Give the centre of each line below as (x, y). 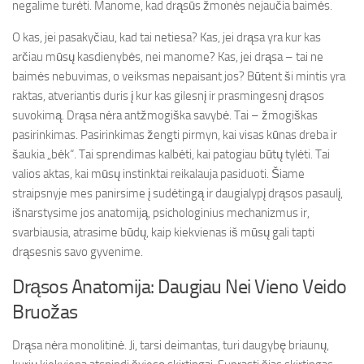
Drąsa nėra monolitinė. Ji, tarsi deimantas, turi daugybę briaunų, (171, 345)
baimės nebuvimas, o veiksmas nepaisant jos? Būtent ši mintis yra (179, 76)
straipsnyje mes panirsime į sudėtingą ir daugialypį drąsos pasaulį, (178, 193)
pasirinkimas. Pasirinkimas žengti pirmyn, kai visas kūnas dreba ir (175, 135)
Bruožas (45, 312)
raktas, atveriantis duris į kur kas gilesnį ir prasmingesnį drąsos (168, 96)
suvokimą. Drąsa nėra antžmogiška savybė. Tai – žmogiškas (165, 115)
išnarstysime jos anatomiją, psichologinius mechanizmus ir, (161, 213)
